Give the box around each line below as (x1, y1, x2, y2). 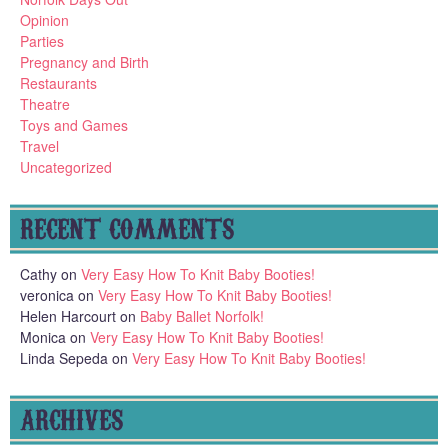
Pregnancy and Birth (20, 51, 149, 72)
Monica (20, 326, 66, 347)
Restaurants (20, 72, 97, 93)
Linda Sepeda (20, 347, 108, 368)
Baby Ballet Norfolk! (140, 305, 264, 326)
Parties (20, 30, 64, 51)
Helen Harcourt (20, 305, 116, 326)
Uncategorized (20, 156, 112, 177)
